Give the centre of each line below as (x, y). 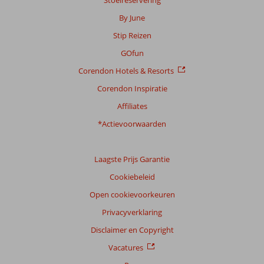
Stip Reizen (132, 35)
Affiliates (132, 106)
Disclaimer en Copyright (132, 230)
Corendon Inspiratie (132, 88)
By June (132, 17)
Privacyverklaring (132, 212)
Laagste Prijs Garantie (132, 159)
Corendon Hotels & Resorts (126, 70)
